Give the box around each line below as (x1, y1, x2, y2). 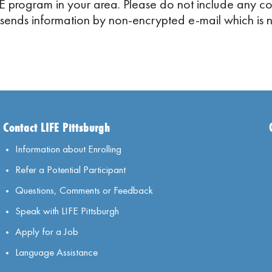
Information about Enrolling (15, 142, 121, 155)
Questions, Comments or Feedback (15, 183, 153, 197)
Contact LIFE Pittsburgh (2, 121, 110, 134)
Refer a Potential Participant (15, 163, 126, 176)
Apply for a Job (15, 225, 78, 238)
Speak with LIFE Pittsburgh (15, 204, 119, 217)
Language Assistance (15, 245, 98, 259)
